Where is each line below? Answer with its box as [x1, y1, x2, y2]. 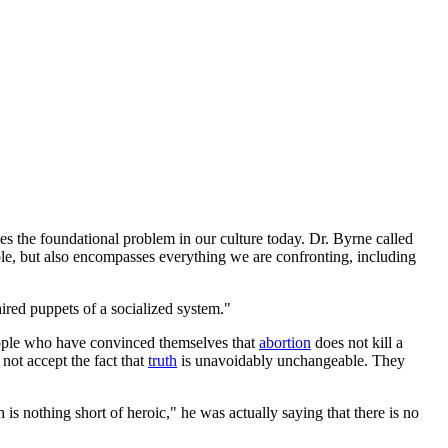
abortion [259, 333, 311, 351]
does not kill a [311, 333, 403, 351]
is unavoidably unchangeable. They [177, 351, 405, 369]
